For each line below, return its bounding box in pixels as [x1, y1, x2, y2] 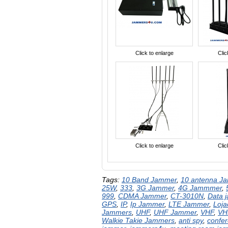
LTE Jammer [168, 200, 209, 208]
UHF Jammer [154, 208, 196, 216]
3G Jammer [136, 184, 174, 192]
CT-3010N [170, 192, 204, 200]
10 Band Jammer [122, 176, 177, 184]
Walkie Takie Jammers [102, 216, 175, 224]
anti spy [179, 216, 203, 224]
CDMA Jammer [118, 192, 166, 200]
